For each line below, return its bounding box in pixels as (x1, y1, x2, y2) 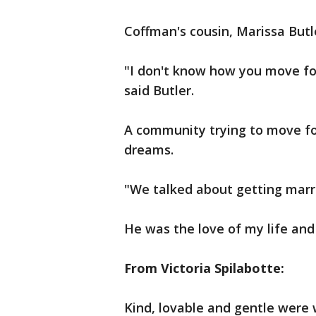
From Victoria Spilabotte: (124, 260, 284, 276)
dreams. (124, 141, 174, 158)
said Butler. (124, 82, 194, 99)
